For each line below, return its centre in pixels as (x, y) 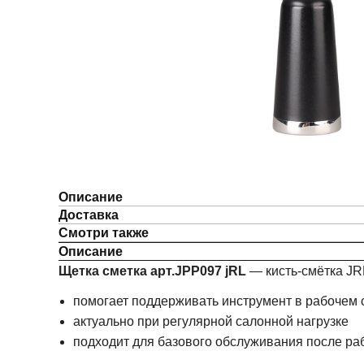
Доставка (89, 215)
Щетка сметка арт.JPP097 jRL (152, 271)
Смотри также (104, 233)
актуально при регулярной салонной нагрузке (211, 321)
